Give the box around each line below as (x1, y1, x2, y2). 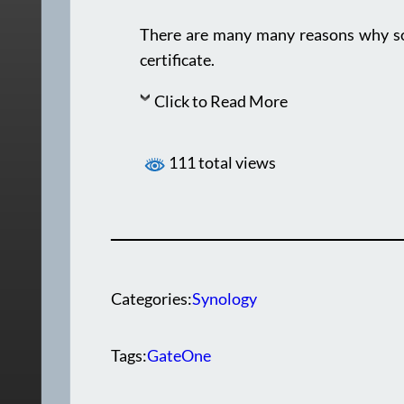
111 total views (166, 152, 277, 173)
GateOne (147, 345, 212, 366)
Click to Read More (154, 90, 289, 111)
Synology (192, 288, 258, 308)
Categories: (111, 288, 193, 308)
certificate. (140, 49, 216, 69)
